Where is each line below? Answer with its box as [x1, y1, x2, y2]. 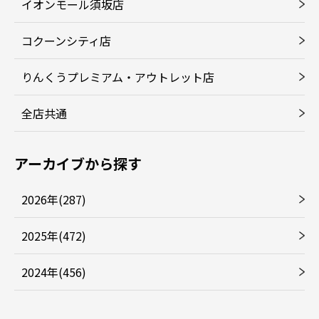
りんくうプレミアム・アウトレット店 [21, 68, 214, 85]
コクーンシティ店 [21, 31, 111, 49]
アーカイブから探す [14, 152, 142, 174]
